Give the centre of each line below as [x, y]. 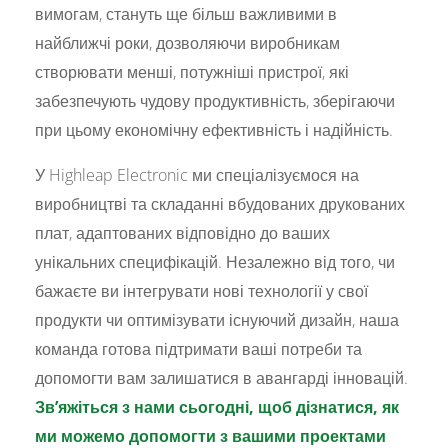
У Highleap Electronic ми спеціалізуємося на [197, 174]
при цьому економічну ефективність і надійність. [214, 129]
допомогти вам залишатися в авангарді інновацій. [222, 377]
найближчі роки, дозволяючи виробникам [188, 42]
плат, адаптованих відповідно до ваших [183, 232]
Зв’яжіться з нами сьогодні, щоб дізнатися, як [217, 406]
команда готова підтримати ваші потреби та [199, 348]
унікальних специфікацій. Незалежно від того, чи [215, 261]
